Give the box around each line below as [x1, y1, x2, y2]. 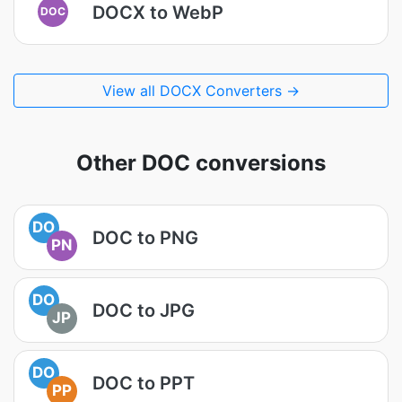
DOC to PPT [92, 371, 195, 394]
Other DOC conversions [76, 150, 326, 176]
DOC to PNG [92, 226, 198, 249]
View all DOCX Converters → [102, 82, 300, 100]
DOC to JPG [92, 299, 195, 321]
